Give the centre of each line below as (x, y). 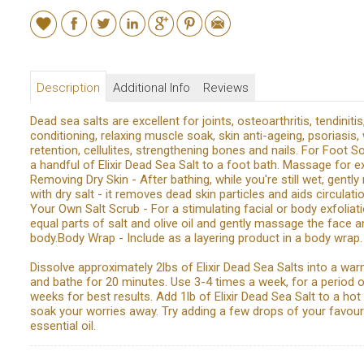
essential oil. (63, 325)
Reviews (225, 87)
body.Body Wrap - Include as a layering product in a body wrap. (196, 238)
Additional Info (151, 87)
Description (68, 87)
